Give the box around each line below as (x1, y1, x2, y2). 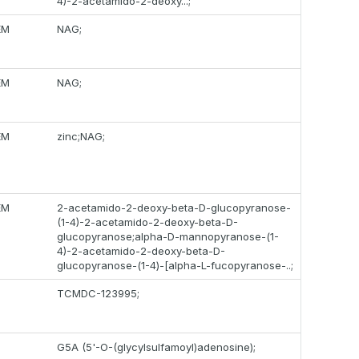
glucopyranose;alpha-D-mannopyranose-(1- (57, 230, 279, 244)
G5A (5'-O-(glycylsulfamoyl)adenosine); (57, 341, 256, 354)
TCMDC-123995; (57, 287, 139, 301)
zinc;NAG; (57, 130, 105, 143)
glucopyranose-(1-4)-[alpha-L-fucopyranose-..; (57, 259, 293, 272)
